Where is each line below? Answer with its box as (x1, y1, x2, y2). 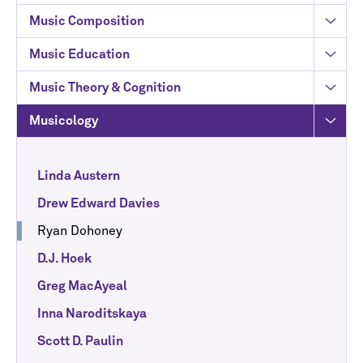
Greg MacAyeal (37, 280, 127, 293)
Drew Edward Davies (37, 197, 160, 210)
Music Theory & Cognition (29, 81, 181, 94)
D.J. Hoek (37, 252, 92, 265)
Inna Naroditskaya (37, 307, 147, 320)
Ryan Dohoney (37, 224, 122, 237)
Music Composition (29, 15, 144, 28)
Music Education (29, 48, 130, 61)
